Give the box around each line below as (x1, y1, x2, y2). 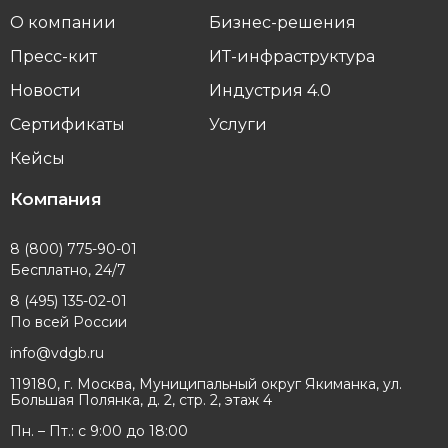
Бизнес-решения (209, 13, 356, 33)
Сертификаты (10, 115, 125, 135)
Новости (10, 81, 81, 101)
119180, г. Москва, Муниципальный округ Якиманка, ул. (10, 375, 402, 394)
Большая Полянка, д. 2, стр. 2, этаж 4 (10, 391, 272, 410)
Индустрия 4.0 (209, 81, 331, 101)
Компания (10, 189, 102, 210)
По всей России (10, 313, 127, 332)
